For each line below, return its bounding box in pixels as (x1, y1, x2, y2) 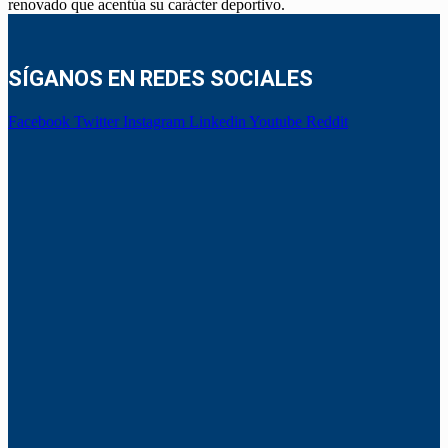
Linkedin (189, 112, 246, 130)
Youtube (249, 112, 302, 130)
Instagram (123, 112, 185, 130)
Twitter (74, 112, 119, 130)
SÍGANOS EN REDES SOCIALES (8, 65, 313, 91)
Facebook (8, 112, 70, 130)
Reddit (306, 112, 348, 130)
